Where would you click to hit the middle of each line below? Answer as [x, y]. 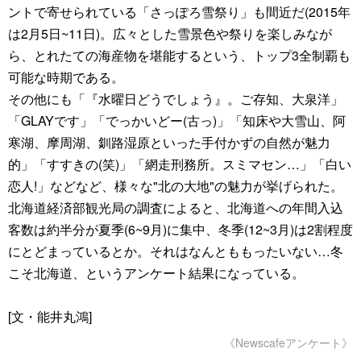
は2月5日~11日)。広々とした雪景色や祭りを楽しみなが [170, 33]
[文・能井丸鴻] [50, 316]
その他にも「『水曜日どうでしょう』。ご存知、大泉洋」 [176, 99]
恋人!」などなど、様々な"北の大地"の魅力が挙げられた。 [176, 186]
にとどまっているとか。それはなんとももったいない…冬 [176, 251]
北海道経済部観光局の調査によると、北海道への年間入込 [176, 207]
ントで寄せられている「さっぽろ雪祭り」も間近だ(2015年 [179, 12]
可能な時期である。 [66, 77]
